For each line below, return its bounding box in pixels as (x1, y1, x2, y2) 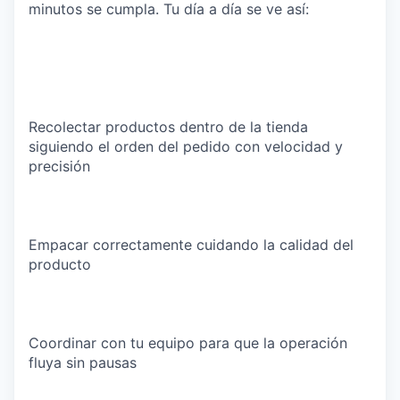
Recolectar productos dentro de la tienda (29, 118, 308, 136)
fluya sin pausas (29, 354, 137, 371)
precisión (29, 157, 90, 175)
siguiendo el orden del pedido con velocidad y (29, 137, 343, 155)
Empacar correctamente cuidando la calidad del (29, 236, 354, 254)
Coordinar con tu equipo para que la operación (29, 334, 347, 352)
